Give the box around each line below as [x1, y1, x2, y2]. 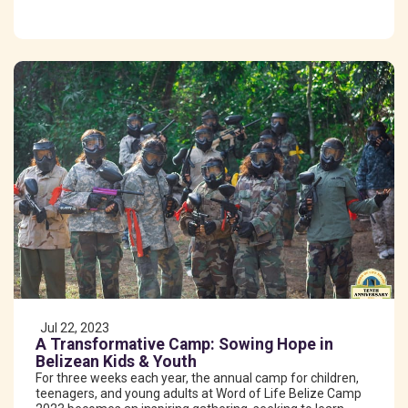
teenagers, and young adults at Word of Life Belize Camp [36, 385, 362, 401]
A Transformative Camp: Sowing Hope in [36, 334, 333, 353]
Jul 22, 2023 [40, 320, 109, 335]
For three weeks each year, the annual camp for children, [36, 370, 359, 385]
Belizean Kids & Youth [36, 352, 197, 371]
